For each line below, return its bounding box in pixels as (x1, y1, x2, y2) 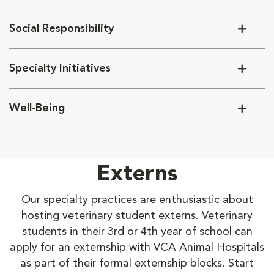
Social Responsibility (9, 23, 114, 34)
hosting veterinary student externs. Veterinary (21, 210, 253, 221)
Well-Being (9, 103, 65, 114)
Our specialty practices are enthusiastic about (21, 194, 253, 206)
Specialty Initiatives (9, 63, 111, 74)
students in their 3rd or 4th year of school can (21, 226, 253, 237)
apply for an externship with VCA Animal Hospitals (10, 242, 264, 253)
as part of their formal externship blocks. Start (20, 258, 254, 269)
